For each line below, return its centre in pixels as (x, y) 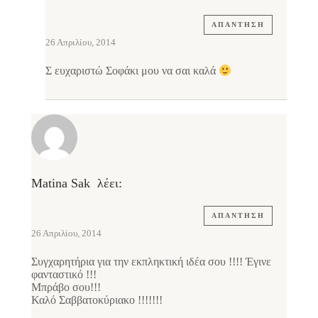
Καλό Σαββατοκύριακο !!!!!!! (97, 300)
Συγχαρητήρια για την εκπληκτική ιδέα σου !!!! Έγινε (151, 261)
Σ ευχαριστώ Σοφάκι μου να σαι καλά (132, 71)
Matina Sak (61, 183)
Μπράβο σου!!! (66, 287)
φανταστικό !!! (64, 274)
